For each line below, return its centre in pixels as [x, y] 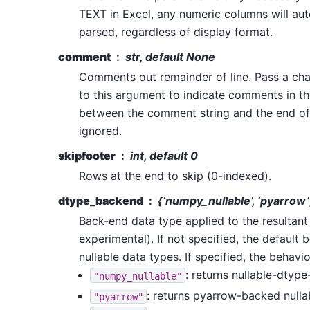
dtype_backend [101, 201]
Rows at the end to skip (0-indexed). [175, 176]
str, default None [170, 57]
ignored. [100, 131]
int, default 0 [164, 156]
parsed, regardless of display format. [176, 32]
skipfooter [87, 156]
